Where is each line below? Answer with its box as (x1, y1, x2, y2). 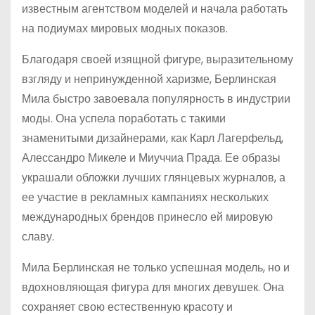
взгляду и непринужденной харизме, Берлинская (22, 71, 276, 87)
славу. (22, 229, 54, 245)
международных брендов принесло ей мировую (22, 209, 273, 225)
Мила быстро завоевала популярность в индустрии (22, 91, 290, 107)
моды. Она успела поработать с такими (22, 110, 226, 127)
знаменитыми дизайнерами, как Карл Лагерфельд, (22, 130, 283, 146)
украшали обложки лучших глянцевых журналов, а (22, 169, 285, 186)
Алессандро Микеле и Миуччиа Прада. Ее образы (22, 150, 281, 166)
